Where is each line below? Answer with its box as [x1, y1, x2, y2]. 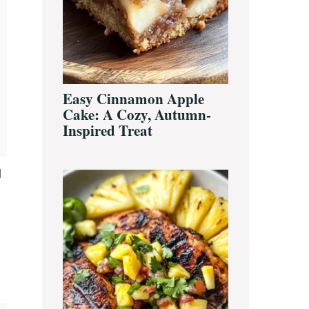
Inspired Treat [63, 119, 152, 141]
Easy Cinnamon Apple [63, 88, 204, 109]
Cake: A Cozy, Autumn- [63, 103, 211, 125]
